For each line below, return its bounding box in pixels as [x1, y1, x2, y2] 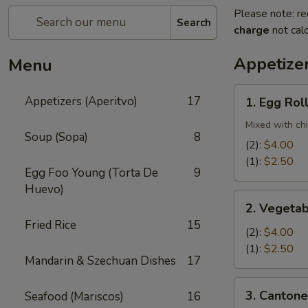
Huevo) [25, 181, 64, 197]
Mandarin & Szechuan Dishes [25, 253, 176, 269]
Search [177, 15, 211, 30]
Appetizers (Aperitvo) [25, 93, 137, 109]
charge [234, 23, 269, 38]
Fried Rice [25, 217, 76, 233]
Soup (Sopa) [25, 129, 88, 145]
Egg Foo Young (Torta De [25, 165, 158, 181]
